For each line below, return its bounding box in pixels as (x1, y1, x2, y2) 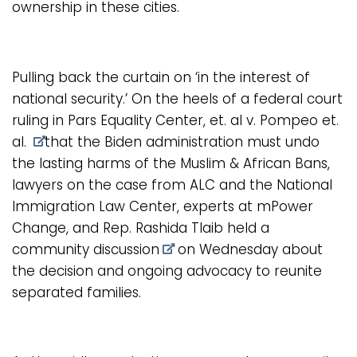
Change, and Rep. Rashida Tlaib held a (12, 218, 269, 237)
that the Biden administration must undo (44, 131, 320, 151)
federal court (253, 88, 343, 108)
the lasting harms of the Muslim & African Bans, (12, 153, 330, 173)
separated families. (12, 282, 145, 302)
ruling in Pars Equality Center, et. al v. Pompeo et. (12, 110, 339, 130)
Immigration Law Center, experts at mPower (12, 196, 313, 216)
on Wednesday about (173, 239, 323, 259)
